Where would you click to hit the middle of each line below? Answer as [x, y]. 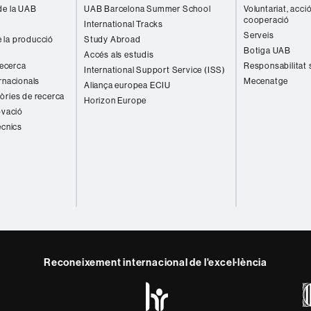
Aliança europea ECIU [127, 85]
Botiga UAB [267, 50]
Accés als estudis [119, 54]
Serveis [259, 35]
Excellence [212, 302]
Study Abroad [112, 39]
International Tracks [124, 24]
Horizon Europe [116, 100]
